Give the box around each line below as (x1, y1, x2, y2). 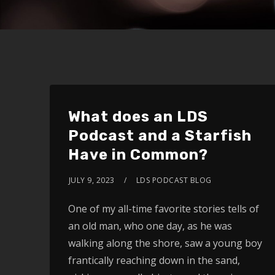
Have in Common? (68, 146, 208, 163)
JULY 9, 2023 (68, 175, 115, 185)
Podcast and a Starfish (68, 127, 252, 144)
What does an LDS (68, 108, 208, 125)
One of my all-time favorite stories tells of (68, 202, 259, 215)
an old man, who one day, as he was (68, 219, 232, 233)
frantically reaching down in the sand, (68, 254, 240, 267)
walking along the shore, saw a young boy (68, 236, 262, 250)
